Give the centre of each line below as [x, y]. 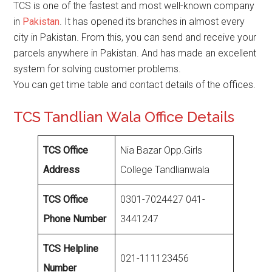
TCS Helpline [71, 249]
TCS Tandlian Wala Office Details [124, 117]
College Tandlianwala [165, 170]
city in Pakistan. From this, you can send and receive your [135, 37]
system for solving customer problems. [97, 69]
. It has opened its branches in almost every [152, 22]
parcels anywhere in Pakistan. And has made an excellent [135, 53]
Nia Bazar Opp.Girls [161, 150]
